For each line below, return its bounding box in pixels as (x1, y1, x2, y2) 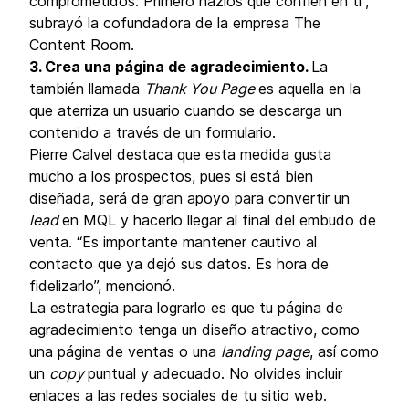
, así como (309, 342, 379, 361)
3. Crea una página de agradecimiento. (29, 58, 311, 76)
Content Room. (29, 36, 134, 54)
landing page (221, 342, 309, 361)
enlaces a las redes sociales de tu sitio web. (29, 386, 327, 404)
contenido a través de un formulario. (29, 123, 276, 142)
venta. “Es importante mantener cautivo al (29, 233, 317, 251)
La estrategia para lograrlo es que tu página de (29, 299, 343, 317)
